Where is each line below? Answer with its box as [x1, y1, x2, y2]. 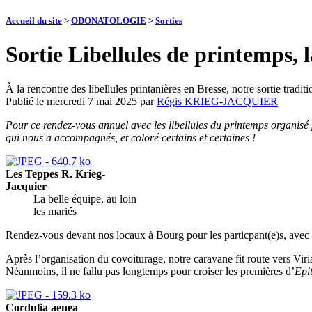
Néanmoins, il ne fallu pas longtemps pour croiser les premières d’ [6, 265, 295, 277]
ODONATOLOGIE [71, 15, 146, 26]
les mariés [33, 205, 77, 217]
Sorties [155, 15, 182, 26]
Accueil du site [6, 15, 62, 26]
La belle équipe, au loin [33, 192, 136, 205]
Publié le [6, 95, 47, 107]
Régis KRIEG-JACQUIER [157, 95, 278, 107]
